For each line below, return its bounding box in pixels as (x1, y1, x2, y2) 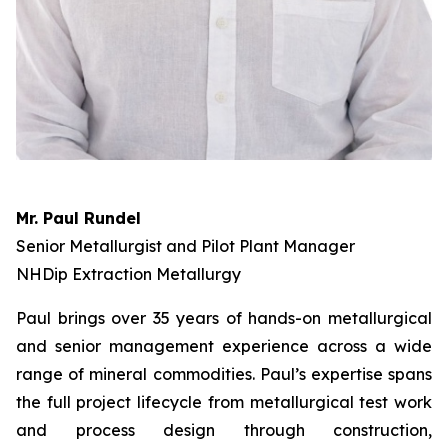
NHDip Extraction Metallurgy (16, 264, 241, 285)
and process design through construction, (16, 420, 432, 441)
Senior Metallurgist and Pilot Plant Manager (16, 236, 355, 257)
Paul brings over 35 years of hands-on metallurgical (16, 308, 432, 329)
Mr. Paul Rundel (16, 208, 141, 229)
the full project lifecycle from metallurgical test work (16, 392, 432, 413)
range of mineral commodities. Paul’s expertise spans (16, 364, 432, 385)
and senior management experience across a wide (16, 336, 432, 357)
